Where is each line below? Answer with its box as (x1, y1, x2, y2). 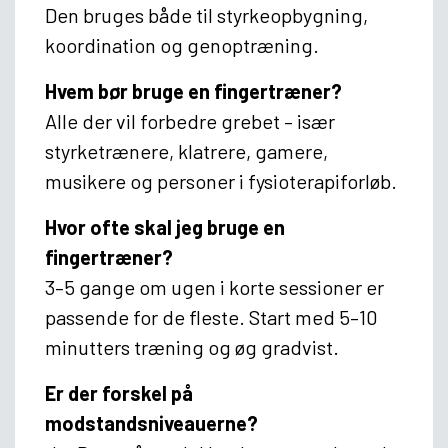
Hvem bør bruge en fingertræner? (45, 78, 342, 103)
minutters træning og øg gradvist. (45, 334, 339, 359)
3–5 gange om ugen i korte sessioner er (45, 274, 384, 299)
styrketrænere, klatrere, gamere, (45, 138, 328, 163)
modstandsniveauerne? (45, 410, 258, 435)
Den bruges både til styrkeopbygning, (45, 2, 368, 27)
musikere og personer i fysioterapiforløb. (45, 168, 397, 193)
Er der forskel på (45, 380, 193, 405)
